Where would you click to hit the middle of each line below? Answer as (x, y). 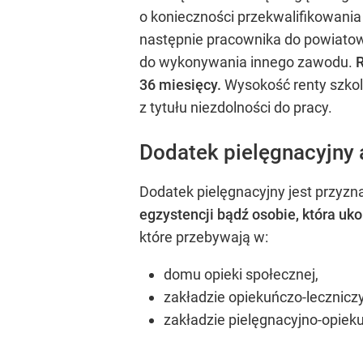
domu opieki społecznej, (241, 275)
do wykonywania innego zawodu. (248, 62)
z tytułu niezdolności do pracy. (236, 107)
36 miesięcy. (182, 84)
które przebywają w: (204, 237)
